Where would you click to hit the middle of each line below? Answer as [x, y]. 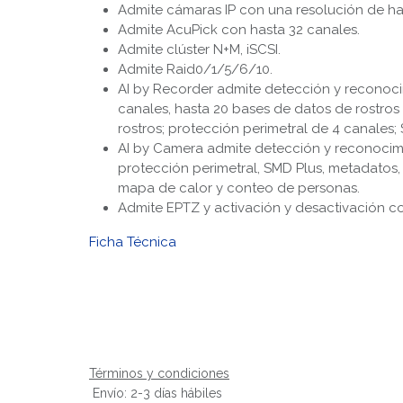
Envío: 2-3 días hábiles [155, 393]
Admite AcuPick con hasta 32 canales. [238, 30]
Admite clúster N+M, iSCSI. [199, 49]
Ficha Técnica [132, 242]
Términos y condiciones [159, 373]
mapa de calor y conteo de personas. [238, 188]
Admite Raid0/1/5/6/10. [195, 69]
